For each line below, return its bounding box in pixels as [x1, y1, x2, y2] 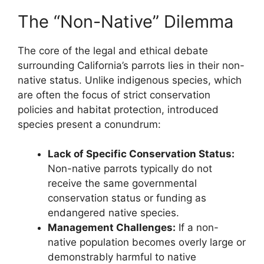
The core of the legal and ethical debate [18, 44, 208, 57]
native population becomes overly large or [48, 236, 246, 249]
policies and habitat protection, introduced [18, 103, 219, 115]
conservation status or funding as [48, 192, 206, 204]
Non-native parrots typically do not [48, 163, 212, 175]
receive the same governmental [48, 177, 197, 190]
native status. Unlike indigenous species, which [18, 74, 242, 86]
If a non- [176, 222, 219, 234]
